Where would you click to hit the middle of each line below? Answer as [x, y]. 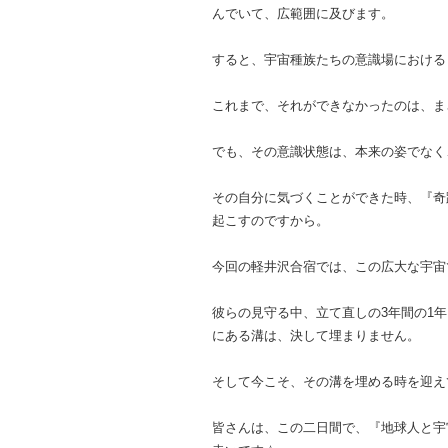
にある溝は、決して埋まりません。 [316, 335]
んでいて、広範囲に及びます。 [303, 13]
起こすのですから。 [270, 220]
